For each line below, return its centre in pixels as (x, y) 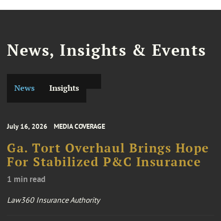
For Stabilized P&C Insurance (104, 162)
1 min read (26, 179)
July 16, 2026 (27, 126)
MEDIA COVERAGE (79, 126)
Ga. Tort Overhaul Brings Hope (108, 148)
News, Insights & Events (107, 50)
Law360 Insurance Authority (53, 200)
